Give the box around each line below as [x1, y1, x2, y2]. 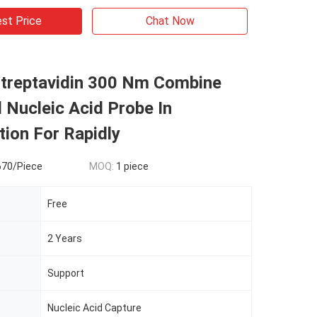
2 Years [47, 233, 82, 244]
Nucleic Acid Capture [47, 302, 142, 313]
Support [47, 267, 84, 279]
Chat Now [145, 14, 195, 28]
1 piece [116, 161, 149, 172]
